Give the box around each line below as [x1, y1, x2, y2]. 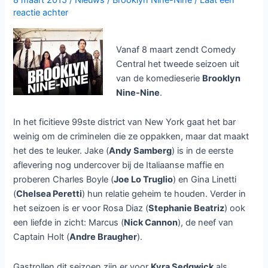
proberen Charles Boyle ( [13, 174, 114, 185]
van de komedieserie [116, 72, 203, 84]
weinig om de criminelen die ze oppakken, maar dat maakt [13, 131, 249, 142]
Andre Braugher [69, 232, 138, 243]
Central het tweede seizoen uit [116, 58, 240, 69]
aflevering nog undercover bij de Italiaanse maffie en [13, 160, 225, 171]
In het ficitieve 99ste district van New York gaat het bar [13, 117, 236, 128]
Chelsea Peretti [16, 188, 83, 200]
